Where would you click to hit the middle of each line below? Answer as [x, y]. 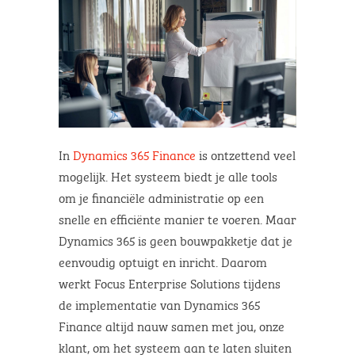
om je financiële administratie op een [161, 197]
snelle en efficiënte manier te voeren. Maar [177, 218]
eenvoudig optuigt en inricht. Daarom [163, 261]
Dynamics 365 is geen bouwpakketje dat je [176, 239]
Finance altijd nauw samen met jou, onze [172, 325]
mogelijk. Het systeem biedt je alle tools [168, 175]
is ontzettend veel [246, 154]
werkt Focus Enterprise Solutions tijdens [170, 282]
